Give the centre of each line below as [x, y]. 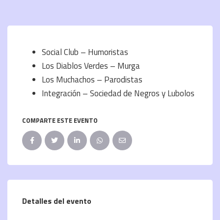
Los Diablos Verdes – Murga [91, 66]
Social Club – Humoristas [85, 52]
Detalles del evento [57, 201]
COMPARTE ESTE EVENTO [60, 120]
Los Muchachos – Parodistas [92, 79]
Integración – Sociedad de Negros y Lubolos [118, 93]
